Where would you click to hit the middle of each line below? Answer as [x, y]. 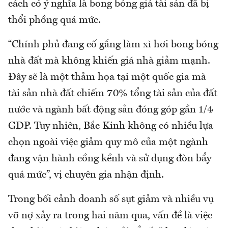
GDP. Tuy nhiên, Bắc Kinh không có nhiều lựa [111, 126]
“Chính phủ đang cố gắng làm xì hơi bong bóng [113, 45]
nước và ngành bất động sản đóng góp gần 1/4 [111, 110]
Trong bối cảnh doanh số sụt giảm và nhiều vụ [111, 199]
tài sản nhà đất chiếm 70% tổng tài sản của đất [113, 93]
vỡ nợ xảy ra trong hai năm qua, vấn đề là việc [110, 216]
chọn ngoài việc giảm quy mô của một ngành [108, 142]
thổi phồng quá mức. [54, 20]
